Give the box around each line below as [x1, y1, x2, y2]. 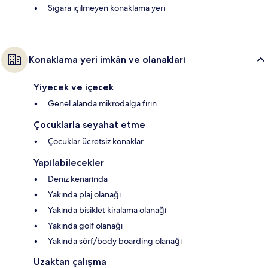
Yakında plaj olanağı [48, 189, 121, 200]
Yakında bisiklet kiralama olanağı [48, 205, 166, 216]
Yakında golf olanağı [48, 220, 123, 232]
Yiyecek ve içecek [33, 81, 114, 93]
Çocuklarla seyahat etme [33, 119, 145, 131]
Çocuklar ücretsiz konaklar [48, 136, 144, 147]
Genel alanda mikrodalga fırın [48, 98, 157, 109]
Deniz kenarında [48, 173, 108, 185]
